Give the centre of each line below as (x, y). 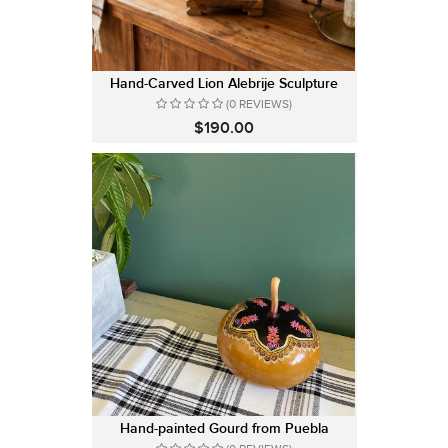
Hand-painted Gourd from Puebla (224, 428)
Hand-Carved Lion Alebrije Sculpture (224, 83)
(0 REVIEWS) (259, 103)
